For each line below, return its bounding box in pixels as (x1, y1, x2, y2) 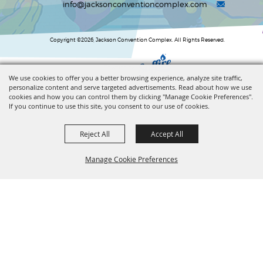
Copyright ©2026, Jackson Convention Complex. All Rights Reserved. (49, 36, 225, 43)
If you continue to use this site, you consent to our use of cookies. (9, 102, 210, 110)
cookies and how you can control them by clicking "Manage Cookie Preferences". (9, 92, 253, 101)
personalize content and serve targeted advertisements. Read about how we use (9, 83, 252, 92)
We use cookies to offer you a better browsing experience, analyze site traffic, (9, 73, 242, 82)
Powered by (103, 63, 138, 70)
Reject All (80, 129, 110, 139)
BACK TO (11, 211, 49, 222)
